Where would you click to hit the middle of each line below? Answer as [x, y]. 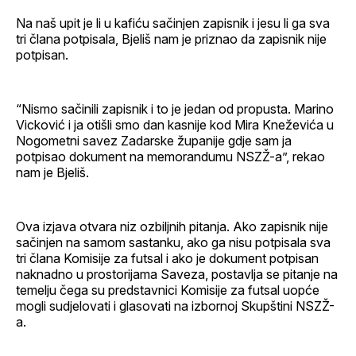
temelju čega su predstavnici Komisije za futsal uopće [168, 290]
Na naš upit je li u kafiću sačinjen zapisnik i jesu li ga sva [173, 23]
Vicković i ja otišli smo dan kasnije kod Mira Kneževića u [175, 125]
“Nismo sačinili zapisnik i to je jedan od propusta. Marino [175, 109]
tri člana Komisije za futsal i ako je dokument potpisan [167, 259]
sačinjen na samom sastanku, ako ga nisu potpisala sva [173, 243]
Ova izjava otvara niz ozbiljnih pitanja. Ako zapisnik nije [172, 227]
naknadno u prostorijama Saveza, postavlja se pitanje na [177, 275]
